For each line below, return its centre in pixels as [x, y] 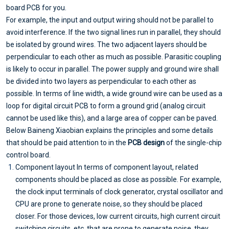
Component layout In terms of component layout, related [107, 167]
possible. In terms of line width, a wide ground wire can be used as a [114, 94]
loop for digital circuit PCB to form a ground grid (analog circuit [106, 106]
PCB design [146, 143]
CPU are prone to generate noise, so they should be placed [109, 204]
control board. [28, 155]
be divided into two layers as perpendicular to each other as [101, 82]
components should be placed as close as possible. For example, [118, 180]
